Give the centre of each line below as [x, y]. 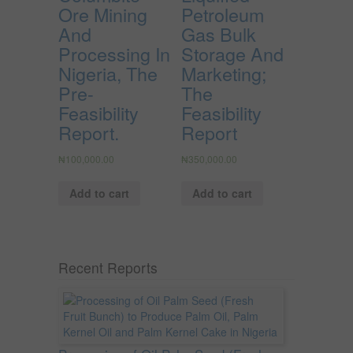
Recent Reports [108, 267]
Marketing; [224, 73]
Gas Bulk [219, 33]
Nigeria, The [108, 73]
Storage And [232, 53]
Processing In [114, 53]
